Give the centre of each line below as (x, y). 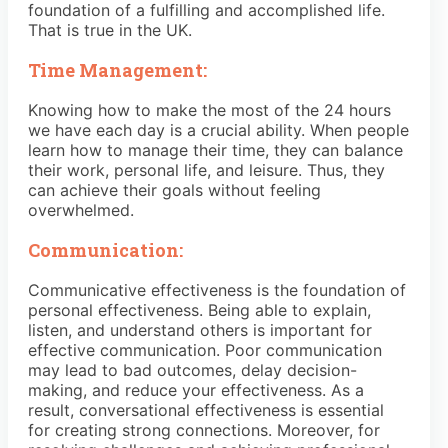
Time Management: (119, 69)
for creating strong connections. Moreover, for (204, 429)
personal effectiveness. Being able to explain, (199, 309)
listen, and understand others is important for (200, 329)
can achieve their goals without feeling (174, 189)
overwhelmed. (81, 209)
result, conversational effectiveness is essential (206, 409)
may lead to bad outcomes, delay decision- (192, 369)
